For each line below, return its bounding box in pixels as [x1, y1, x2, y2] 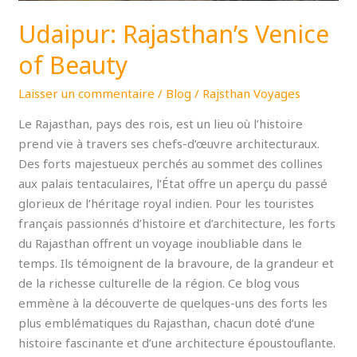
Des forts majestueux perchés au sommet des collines [18, 155, 324, 172]
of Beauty [18, 49, 128, 82]
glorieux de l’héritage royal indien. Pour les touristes [18, 195, 315, 212]
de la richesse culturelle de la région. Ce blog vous [18, 275, 300, 292]
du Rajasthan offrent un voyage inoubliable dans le [18, 235, 303, 252]
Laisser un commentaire [18, 85, 155, 102]
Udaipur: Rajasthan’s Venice [18, 18, 330, 51]
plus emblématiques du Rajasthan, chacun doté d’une [18, 315, 316, 331]
